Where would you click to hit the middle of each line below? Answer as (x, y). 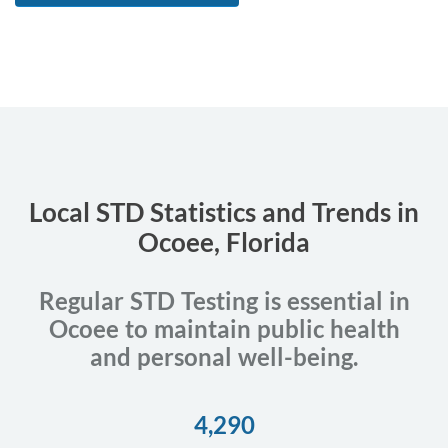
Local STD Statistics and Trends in (224, 211)
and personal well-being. (224, 356)
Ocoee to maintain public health (224, 328)
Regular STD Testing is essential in (224, 300)
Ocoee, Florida (224, 241)
